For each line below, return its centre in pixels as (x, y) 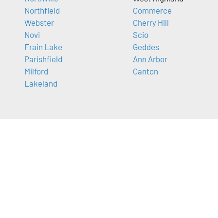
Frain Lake (43, 47)
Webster (39, 23)
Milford (36, 71)
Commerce (152, 10)
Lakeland (41, 83)
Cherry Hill (151, 23)
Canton (145, 71)
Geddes (146, 47)
